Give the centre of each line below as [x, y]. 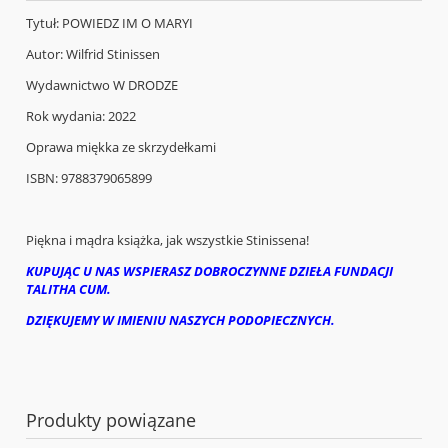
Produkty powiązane [111, 419]
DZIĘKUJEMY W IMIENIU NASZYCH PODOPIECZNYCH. [180, 319]
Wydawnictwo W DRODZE [102, 84]
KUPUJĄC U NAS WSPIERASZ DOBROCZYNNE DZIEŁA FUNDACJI [209, 270]
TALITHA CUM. [68, 288]
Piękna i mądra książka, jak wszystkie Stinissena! [167, 239]
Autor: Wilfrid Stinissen [93, 53]
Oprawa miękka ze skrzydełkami [121, 146]
